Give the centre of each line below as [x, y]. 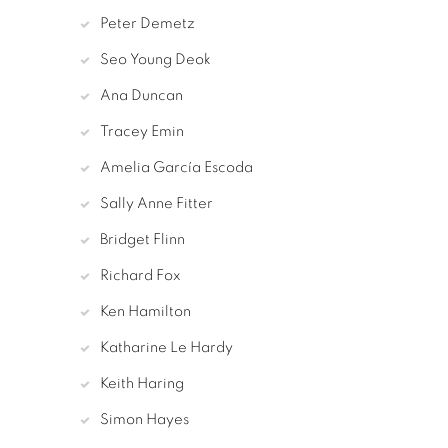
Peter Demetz [147, 24]
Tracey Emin [142, 132]
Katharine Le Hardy [166, 348]
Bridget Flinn [142, 240]
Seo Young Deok [155, 60]
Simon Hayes [144, 420]
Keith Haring [142, 384]
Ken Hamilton [145, 312]
